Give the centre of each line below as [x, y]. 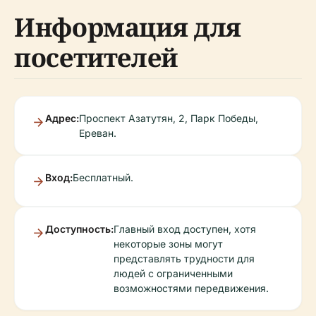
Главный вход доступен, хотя [185, 229]
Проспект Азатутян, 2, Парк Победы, [169, 118]
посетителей [96, 57]
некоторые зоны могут [168, 243]
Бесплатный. [103, 177]
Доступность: [79, 229]
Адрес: [62, 118]
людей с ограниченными [173, 273]
